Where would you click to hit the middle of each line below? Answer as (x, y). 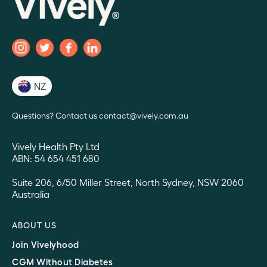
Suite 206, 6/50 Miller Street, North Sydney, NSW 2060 (128, 182)
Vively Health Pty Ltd (56, 146)
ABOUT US (34, 224)
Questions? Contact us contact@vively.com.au (100, 115)
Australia (31, 194)
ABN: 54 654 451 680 (56, 158)
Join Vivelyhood (46, 244)
